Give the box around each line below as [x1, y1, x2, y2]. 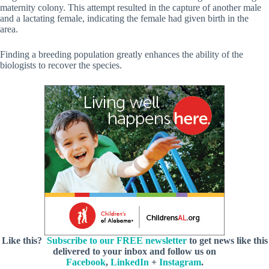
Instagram [159, 256, 201, 267]
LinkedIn [110, 256, 149, 267]
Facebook [65, 256, 106, 267]
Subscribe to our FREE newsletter [46, 235, 187, 246]
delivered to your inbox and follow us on [53, 246, 216, 256]
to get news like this [186, 235, 268, 246]
